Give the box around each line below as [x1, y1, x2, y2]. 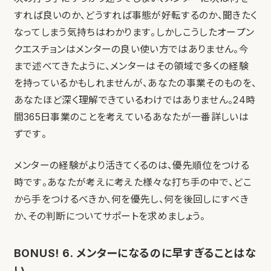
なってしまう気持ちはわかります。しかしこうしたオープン [13, 27, 255, 39]
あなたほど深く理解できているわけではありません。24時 [13, 94, 256, 106]
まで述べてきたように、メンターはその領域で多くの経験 [13, 60, 249, 73]
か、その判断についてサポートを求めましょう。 [13, 211, 206, 223]
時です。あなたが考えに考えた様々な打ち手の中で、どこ [13, 177, 252, 189]
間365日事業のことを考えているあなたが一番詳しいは [13, 111, 249, 123]
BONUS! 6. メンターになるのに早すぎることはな [13, 246, 256, 260]
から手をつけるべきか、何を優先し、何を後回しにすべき [13, 194, 249, 206]
